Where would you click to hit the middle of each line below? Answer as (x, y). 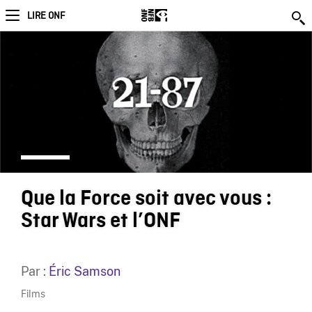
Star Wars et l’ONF (100, 220)
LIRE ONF (46, 16)
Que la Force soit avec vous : (146, 198)
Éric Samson (84, 271)
